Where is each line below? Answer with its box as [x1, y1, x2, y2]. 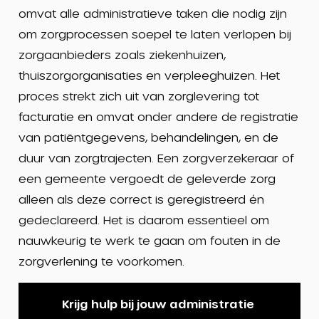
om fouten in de [187, 234, 281, 247]
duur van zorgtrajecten [18, 151, 152, 164]
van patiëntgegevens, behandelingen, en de [18, 130, 278, 144]
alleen [18, 192, 57, 206]
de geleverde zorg [163, 172, 276, 185]
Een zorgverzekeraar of [157, 151, 294, 164]
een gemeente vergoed [18, 172, 159, 185]
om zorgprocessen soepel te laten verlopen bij [18, 27, 291, 41]
